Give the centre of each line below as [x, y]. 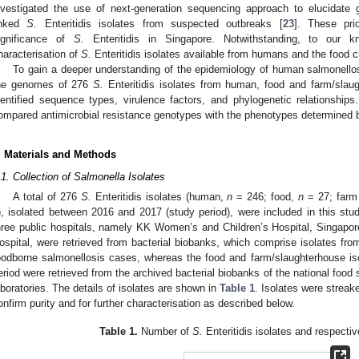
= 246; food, [266, 197]
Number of [165, 332]
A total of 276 [47, 197]
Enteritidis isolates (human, [159, 197]
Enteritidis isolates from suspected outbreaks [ [160, 23]
